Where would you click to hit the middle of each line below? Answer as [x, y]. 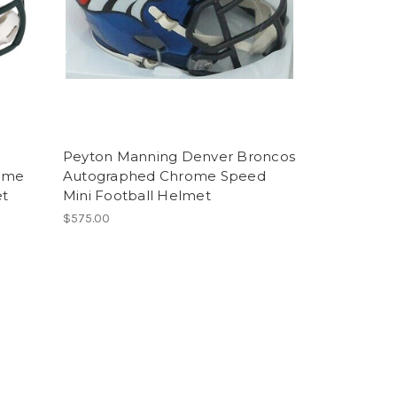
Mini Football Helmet [136, 195]
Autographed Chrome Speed [164, 175]
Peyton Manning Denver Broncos [179, 156]
